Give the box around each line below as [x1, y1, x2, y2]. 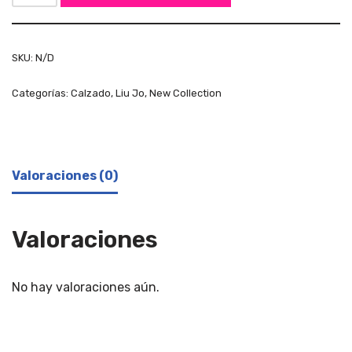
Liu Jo [115, 86, 145, 99]
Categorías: [12, 86, 71, 99]
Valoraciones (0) [12, 167, 118, 183]
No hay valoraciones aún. [12, 279, 159, 295]
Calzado [71, 86, 111, 99]
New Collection [149, 86, 222, 99]
